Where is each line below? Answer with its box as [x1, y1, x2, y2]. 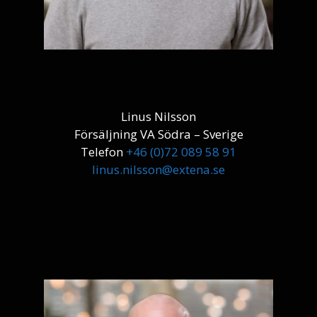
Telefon [81, 143, 126, 160]
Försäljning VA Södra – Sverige [74, 125, 243, 142]
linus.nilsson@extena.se [92, 161, 225, 178]
